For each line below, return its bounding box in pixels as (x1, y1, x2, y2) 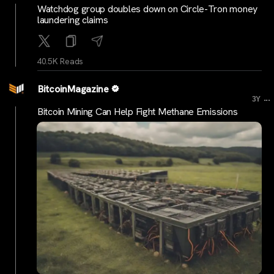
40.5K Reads (37, 56, 84, 67)
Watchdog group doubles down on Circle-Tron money (37, 2, 258, 16)
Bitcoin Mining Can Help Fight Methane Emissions (37, 105, 238, 118)
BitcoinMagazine (38, 83, 109, 96)
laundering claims (37, 13, 108, 27)
